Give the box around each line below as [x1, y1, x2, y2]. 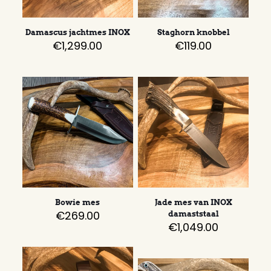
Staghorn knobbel [157, 28, 230, 38]
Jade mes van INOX [154, 198, 232, 207]
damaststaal [168, 209, 219, 219]
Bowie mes [55, 198, 100, 207]
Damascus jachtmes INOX [25, 28, 130, 38]
